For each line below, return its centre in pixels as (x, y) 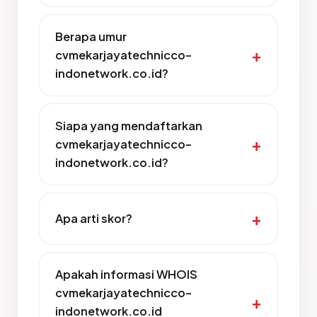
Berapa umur (91, 36)
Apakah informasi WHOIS (126, 274)
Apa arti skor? (94, 218)
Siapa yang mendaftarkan (129, 125)
